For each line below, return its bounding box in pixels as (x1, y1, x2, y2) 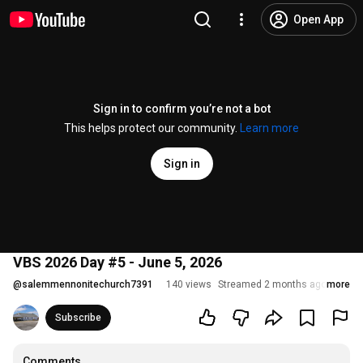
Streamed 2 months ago (218, 279, 327, 290)
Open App (293, 13, 344, 26)
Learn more (240, 122, 299, 135)
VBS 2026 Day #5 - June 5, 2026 (13, 254, 222, 271)
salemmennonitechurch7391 (22, 279, 153, 290)
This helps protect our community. (64, 122, 240, 135)
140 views (166, 279, 211, 290)
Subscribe (55, 312, 101, 323)
